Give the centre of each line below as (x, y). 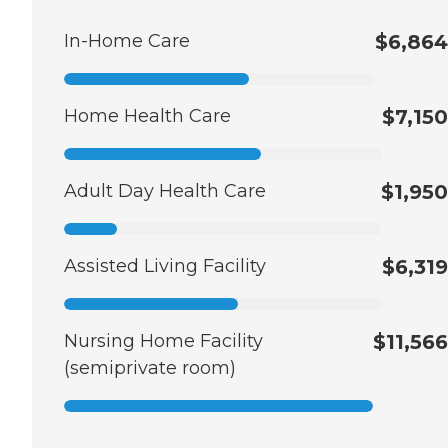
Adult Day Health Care (165, 191)
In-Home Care (127, 41)
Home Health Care (147, 116)
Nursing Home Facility (163, 341)
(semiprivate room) (150, 368)
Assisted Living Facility (165, 266)
